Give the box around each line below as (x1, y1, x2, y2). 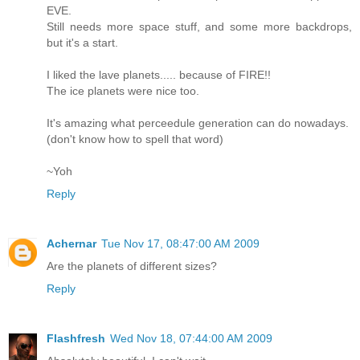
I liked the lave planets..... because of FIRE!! (47, 68, 271, 82)
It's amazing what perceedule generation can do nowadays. (47, 117, 349, 130)
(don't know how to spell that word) (47, 133, 223, 146)
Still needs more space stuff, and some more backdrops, (47, 20, 352, 34)
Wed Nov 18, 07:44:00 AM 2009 (110, 332, 272, 346)
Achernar (47, 237, 96, 251)
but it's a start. (47, 36, 118, 50)
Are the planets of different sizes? (47, 260, 217, 273)
